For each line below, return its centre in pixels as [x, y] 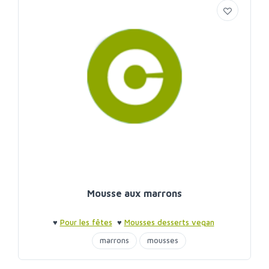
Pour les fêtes [86, 222]
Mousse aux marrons [134, 194]
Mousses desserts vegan [169, 222]
